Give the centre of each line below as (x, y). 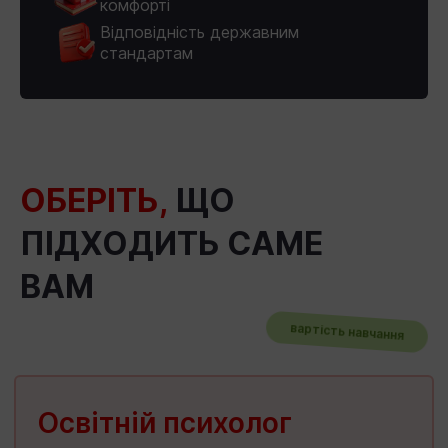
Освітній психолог (165, 422)
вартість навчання (347, 331)
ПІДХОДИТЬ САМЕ (171, 243)
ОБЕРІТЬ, (94, 200)
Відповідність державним (199, 31)
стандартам (146, 52)
